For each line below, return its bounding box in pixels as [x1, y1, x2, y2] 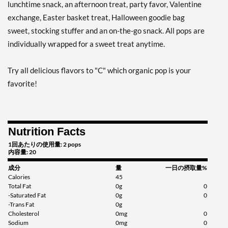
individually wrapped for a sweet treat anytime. [8, 39, 165, 49]
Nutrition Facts [8, 125, 85, 138]
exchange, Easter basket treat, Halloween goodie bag [8, 13, 185, 22]
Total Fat [8, 182, 31, 190]
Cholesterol [8, 210, 39, 218]
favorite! [8, 79, 37, 89]
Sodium [8, 219, 28, 227]
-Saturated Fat [8, 191, 46, 199]
